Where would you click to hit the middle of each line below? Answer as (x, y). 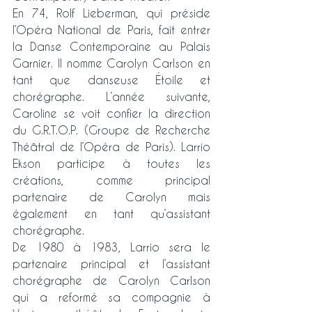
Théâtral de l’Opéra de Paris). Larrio (111, 147)
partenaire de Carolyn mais (111, 197)
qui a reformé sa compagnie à (111, 297)
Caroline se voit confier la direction (111, 114)
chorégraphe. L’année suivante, (111, 97)
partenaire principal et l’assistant (111, 264)
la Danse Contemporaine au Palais (111, 47)
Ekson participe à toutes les (111, 164)
